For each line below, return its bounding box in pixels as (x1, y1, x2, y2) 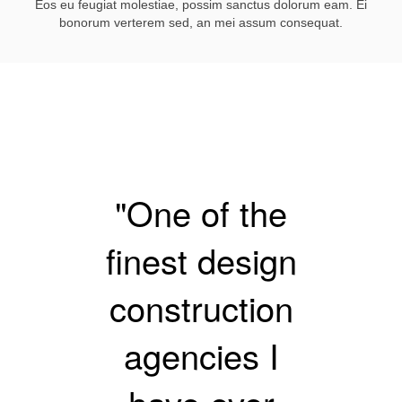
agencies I (123, 329, 279, 380)
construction (109, 282, 293, 332)
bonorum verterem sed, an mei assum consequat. (59, 14, 343, 30)
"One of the (115, 187, 287, 237)
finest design (105, 234, 297, 284)
